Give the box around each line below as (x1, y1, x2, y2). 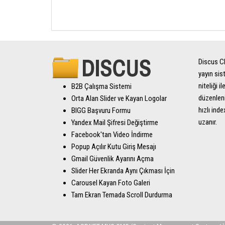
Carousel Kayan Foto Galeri (71, 178, 150, 187)
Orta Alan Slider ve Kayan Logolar (71, 93, 167, 103)
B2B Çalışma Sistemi (71, 81, 132, 91)
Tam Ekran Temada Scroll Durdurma (71, 190, 172, 199)
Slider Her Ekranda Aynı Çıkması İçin (71, 166, 175, 175)
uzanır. (198, 118, 217, 127)
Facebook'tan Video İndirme (71, 130, 153, 139)
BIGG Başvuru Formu (71, 105, 131, 115)
